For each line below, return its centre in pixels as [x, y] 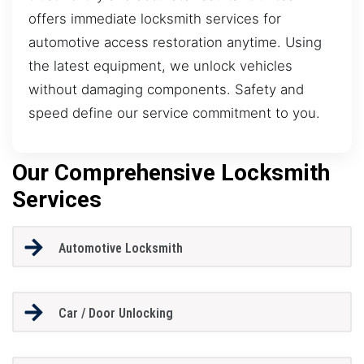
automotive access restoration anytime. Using [175, 42]
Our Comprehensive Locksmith [171, 173]
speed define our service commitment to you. [174, 113]
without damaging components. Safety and [166, 89]
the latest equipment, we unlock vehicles [160, 65]
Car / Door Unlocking [115, 314]
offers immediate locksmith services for [155, 18]
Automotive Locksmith [120, 248]
